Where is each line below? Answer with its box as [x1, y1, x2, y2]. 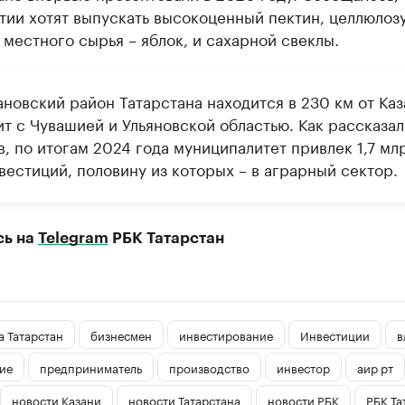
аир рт [356, 357, 393, 376]
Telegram [37, 231, 108, 246]
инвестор [276, 357, 330, 376]
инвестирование [178, 325, 273, 344]
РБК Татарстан [108, 231, 224, 246]
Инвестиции [299, 325, 370, 344]
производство [168, 357, 250, 376]
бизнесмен [89, 325, 152, 344]
